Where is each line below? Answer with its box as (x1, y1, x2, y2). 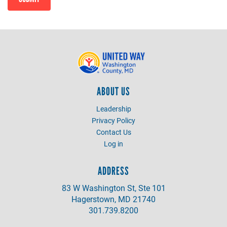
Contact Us (96, 127, 131, 137)
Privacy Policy (92, 116, 135, 126)
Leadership (96, 104, 131, 114)
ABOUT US (97, 85, 130, 99)
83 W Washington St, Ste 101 (61, 182, 166, 194)
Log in (104, 139, 123, 149)
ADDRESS (98, 164, 129, 178)
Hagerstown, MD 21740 (71, 194, 156, 205)
